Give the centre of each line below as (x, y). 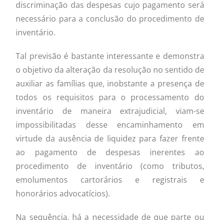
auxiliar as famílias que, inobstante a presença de (110, 83)
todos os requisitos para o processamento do (110, 97)
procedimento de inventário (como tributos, (110, 166)
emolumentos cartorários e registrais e (110, 179)
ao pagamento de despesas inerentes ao (110, 152)
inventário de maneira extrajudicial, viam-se (110, 111)
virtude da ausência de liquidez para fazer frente (110, 138)
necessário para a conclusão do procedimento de (110, 18)
